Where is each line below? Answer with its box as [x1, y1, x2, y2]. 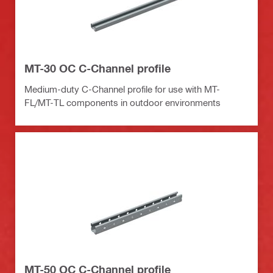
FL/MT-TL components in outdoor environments [24, 97, 221, 108]
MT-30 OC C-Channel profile [24, 62, 171, 76]
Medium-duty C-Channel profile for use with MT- [24, 83, 220, 95]
